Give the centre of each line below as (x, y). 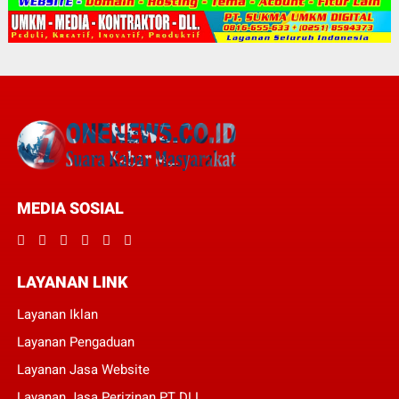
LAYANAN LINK (72, 281)
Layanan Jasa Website (83, 369)
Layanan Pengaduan (75, 342)
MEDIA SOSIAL (70, 208)
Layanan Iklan (57, 314)
